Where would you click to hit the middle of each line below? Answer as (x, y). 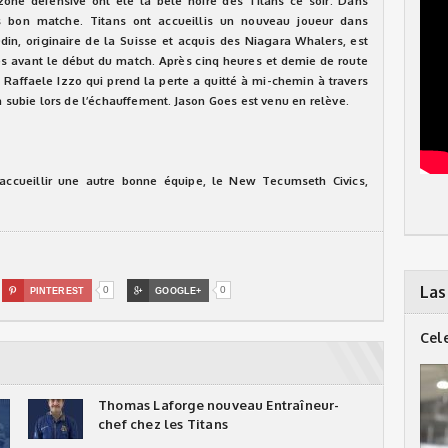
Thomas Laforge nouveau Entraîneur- (219, 405)
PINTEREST (56, 291)
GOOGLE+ (178, 291)
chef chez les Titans (163, 424)
